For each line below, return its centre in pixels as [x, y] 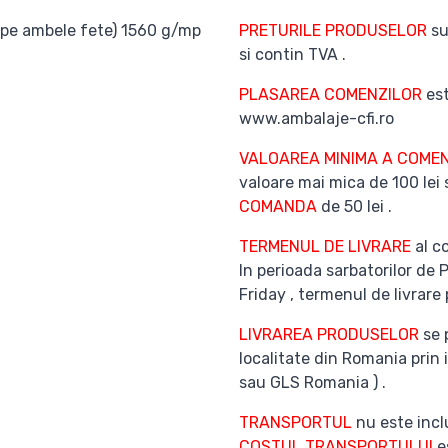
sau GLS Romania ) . [312, 382]
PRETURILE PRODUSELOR [335, 30]
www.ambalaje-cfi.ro [316, 118]
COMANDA [278, 206]
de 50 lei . [354, 206]
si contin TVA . [292, 54]
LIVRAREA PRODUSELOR [331, 334]
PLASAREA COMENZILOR [330, 94]
